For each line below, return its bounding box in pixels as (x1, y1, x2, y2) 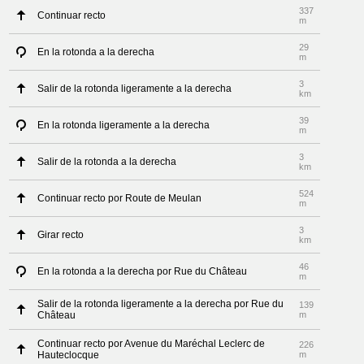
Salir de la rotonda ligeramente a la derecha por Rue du (37, 298, 284, 310)
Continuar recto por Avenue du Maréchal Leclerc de (37, 338, 266, 349)
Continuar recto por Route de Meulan (37, 193, 202, 204)
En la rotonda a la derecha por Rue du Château (37, 266, 248, 277)
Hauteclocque (37, 349, 100, 361)
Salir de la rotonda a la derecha (37, 156, 177, 167)
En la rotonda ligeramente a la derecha (37, 119, 210, 131)
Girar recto (37, 229, 84, 240)
